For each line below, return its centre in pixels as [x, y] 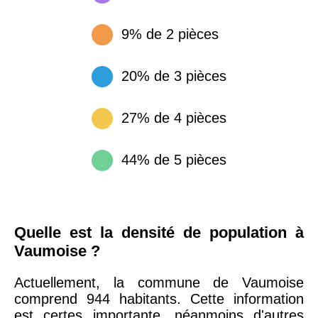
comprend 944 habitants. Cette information [159, 299]
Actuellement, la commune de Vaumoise [159, 283]
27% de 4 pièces [174, 118]
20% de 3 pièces [174, 76]
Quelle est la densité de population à [159, 232]
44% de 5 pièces [174, 160]
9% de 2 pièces [170, 34]
